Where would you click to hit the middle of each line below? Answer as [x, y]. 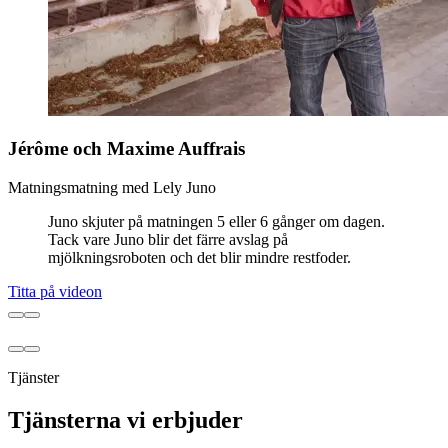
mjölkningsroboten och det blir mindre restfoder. [199, 258]
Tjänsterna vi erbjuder [125, 420]
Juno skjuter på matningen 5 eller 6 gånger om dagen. [216, 222]
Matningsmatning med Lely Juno [112, 188]
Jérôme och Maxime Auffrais [126, 149]
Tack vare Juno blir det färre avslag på [168, 240]
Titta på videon [55, 292]
